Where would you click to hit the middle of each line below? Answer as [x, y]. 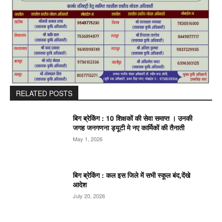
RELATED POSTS [44, 93]
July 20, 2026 [89, 196]
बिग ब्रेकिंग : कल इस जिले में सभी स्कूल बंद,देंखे [132, 175]
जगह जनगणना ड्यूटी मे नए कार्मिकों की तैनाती [129, 127]
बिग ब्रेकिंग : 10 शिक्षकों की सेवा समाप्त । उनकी [133, 118]
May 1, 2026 [88, 139]
